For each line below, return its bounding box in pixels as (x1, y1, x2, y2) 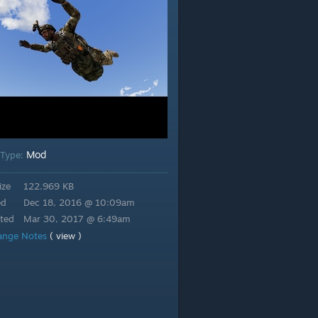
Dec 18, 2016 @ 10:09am (23, 197, 135, 208)
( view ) (50, 230, 82, 241)
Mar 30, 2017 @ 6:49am (23, 213, 131, 224)
